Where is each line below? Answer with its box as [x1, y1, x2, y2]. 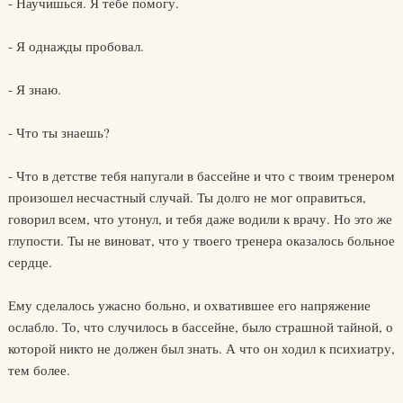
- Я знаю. [7, 80, 61, 98]
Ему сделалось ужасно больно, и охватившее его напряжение [7, 296, 371, 314]
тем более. [7, 361, 70, 379]
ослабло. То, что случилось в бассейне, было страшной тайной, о [7, 318, 393, 336]
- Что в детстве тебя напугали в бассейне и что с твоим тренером [7, 166, 395, 184]
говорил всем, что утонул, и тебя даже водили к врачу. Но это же [7, 210, 392, 228]
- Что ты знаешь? [7, 123, 110, 141]
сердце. [7, 253, 52, 271]
